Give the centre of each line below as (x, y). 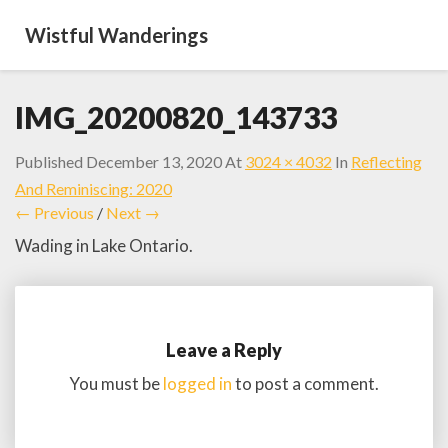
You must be (116, 383)
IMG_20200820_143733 (176, 117)
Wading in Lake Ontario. (104, 245)
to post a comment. (305, 383)
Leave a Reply (224, 349)
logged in (197, 383)
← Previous (54, 212)
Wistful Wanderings (116, 35)
